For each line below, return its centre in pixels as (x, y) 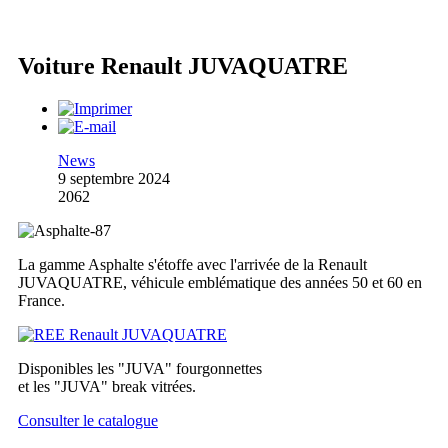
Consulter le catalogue (88, 421)
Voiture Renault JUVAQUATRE (183, 66)
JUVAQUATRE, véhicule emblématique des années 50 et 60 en (220, 283)
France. (41, 301)
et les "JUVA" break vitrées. (107, 387)
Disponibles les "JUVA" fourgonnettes (140, 369)
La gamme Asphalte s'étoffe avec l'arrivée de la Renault (192, 265)
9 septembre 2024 (114, 179)
